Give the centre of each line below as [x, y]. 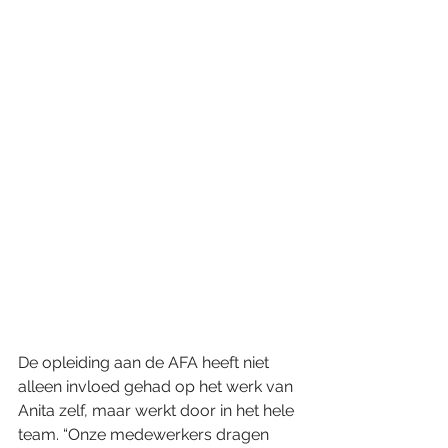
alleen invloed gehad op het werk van [157, 386]
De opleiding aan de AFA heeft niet [145, 362]
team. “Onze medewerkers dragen [145, 434]
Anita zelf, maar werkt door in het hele [158, 410]
